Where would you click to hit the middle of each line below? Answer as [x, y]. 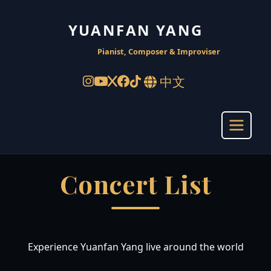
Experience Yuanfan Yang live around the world [135, 247]
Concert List [135, 184]
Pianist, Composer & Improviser [158, 51]
